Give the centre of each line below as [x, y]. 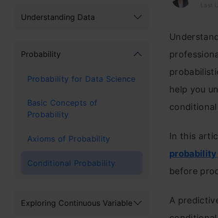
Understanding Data [58, 17]
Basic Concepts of [62, 103]
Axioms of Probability [69, 138]
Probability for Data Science [81, 79]
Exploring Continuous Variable [77, 203]
